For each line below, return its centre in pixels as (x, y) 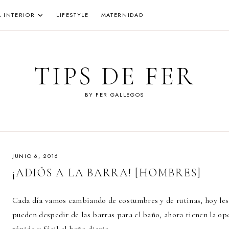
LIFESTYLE (72, 15)
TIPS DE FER (114, 76)
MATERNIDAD (122, 15)
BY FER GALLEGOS (114, 95)
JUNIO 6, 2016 (36, 156)
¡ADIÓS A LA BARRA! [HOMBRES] (107, 173)
